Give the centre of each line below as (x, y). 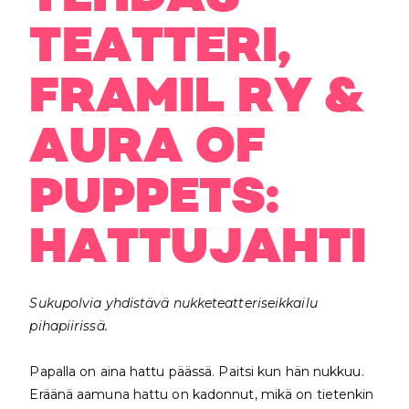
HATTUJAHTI (198, 248)
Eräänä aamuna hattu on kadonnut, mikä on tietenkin (202, 394)
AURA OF (147, 148)
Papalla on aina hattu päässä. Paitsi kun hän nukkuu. (197, 371)
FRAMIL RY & (197, 98)
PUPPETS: (155, 198)
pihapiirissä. (68, 325)
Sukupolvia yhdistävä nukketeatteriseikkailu (173, 303)
